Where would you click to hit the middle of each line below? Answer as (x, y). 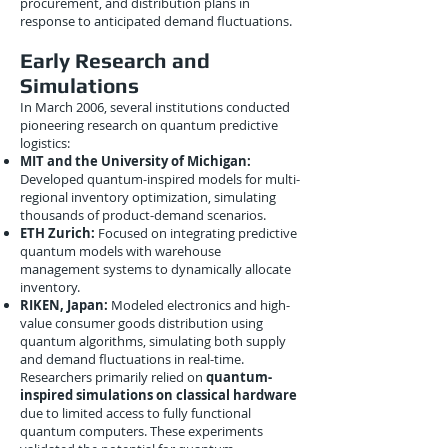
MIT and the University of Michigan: (135, 161)
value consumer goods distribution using (141, 323)
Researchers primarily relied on (113, 377)
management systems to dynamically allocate (155, 269)
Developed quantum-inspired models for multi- (160, 179)
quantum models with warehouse (120, 251)
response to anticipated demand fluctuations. (156, 21)
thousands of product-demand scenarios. (143, 215)
